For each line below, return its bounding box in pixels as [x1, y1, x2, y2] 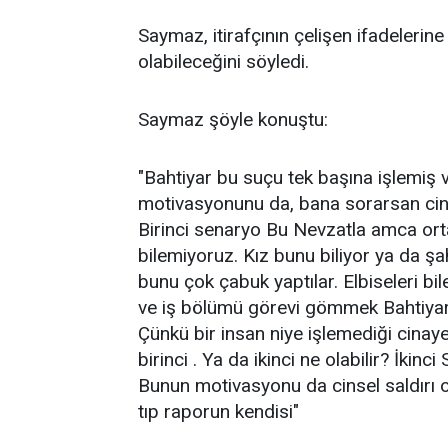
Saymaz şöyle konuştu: [138, 107, 328, 131]
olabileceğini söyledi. [138, 49, 309, 73]
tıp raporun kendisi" [138, 399, 299, 423]
